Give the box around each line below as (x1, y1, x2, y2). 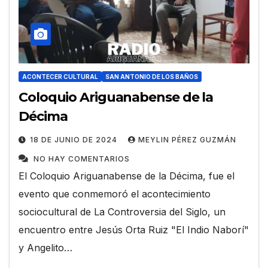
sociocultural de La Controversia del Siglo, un (19, 205, 226, 218)
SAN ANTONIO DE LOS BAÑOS (105, 72, 198, 80)
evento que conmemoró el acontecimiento (19, 187, 211, 200)
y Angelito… (19, 241, 72, 254)
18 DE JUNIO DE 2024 (30, 135, 120, 144)
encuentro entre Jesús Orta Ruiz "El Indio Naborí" (19, 223, 249, 236)
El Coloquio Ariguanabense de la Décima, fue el (19, 169, 234, 182)
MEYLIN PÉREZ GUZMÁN (138, 135, 236, 144)
